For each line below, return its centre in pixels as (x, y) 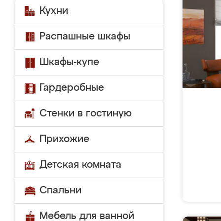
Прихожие (64, 139)
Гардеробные (72, 88)
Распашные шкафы (85, 37)
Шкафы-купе (69, 62)
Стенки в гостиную (86, 113)
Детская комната (80, 165)
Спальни (60, 190)
